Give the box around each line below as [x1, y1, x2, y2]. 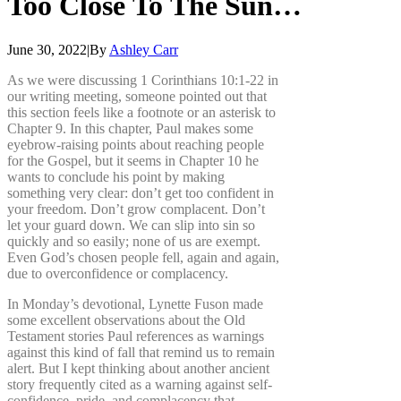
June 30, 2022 [7, 41, 87, 57]
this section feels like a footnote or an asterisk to [7, 104, 276, 120]
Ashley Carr [109, 41, 178, 57]
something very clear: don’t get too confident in [7, 184, 274, 200]
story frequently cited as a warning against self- [7, 376, 272, 392]
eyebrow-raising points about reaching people [7, 136, 264, 152]
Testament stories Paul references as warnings [7, 328, 264, 344]
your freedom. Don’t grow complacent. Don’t [7, 200, 265, 217]
